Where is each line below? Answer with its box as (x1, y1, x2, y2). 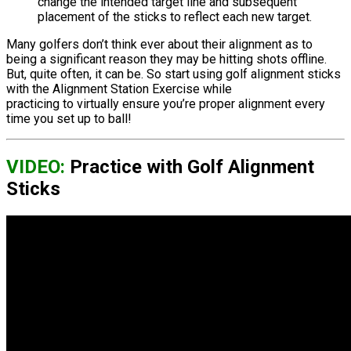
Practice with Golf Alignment (65, 156, 314, 179)
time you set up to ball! (6, 111, 132, 127)
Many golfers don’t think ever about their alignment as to (6, 37, 313, 52)
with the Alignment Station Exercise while (6, 81, 232, 97)
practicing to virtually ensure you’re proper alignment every (6, 96, 325, 112)
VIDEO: (6, 156, 65, 179)
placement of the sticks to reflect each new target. (38, 9, 312, 25)
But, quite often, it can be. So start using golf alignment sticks (6, 67, 341, 82)
